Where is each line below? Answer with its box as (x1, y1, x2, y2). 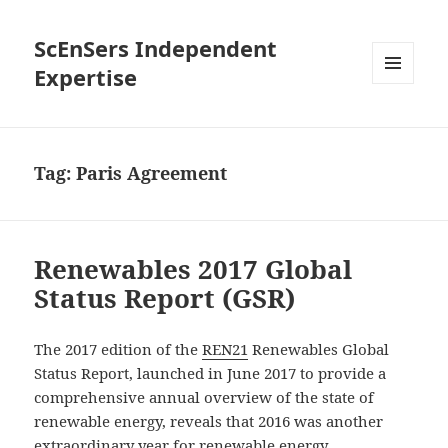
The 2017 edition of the (34, 339, 203, 360)
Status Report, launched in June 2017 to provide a (34, 363, 387, 384)
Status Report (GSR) (34, 280, 296, 317)
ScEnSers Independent (34, 33, 278, 64)
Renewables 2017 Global (34, 251, 353, 288)
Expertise (34, 62, 138, 93)
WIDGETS (372, 117, 429, 135)
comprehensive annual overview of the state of (34, 387, 375, 408)
